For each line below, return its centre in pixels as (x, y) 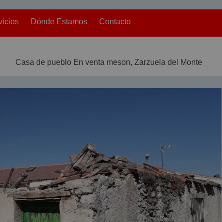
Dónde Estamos (59, 21)
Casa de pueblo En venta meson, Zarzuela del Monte (109, 62)
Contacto (115, 21)
